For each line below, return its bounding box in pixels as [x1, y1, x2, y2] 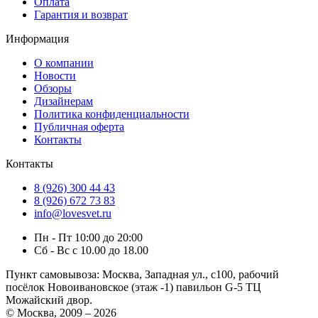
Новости [34, 69, 76, 82]
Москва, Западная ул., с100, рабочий [102, 268, 279, 280]
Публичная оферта [34, 120, 124, 133]
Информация [6, 32, 69, 45]
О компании [34, 56, 94, 69]
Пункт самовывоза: [6, 268, 99, 280]
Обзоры [34, 82, 72, 94]
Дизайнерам [34, 94, 93, 107]
